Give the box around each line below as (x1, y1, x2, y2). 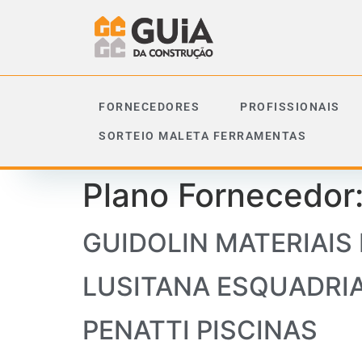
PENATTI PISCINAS (82, 314, 318, 346)
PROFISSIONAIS (240, 99, 340, 113)
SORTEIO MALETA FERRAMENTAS (99, 128, 306, 142)
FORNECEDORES (99, 99, 200, 113)
